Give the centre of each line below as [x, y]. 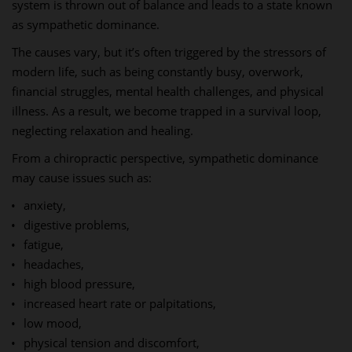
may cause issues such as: [82, 178]
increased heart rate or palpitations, [119, 303]
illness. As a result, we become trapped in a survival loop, [167, 111]
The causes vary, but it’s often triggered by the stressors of [169, 52]
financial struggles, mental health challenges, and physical [168, 91]
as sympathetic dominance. [86, 24]
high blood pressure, [79, 284]
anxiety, [44, 205]
